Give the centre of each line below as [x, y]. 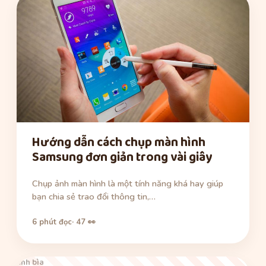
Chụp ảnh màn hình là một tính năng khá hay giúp [128, 184]
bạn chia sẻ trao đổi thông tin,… [94, 197]
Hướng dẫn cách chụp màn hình [119, 143]
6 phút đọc [52, 222]
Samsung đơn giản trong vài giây [122, 158]
